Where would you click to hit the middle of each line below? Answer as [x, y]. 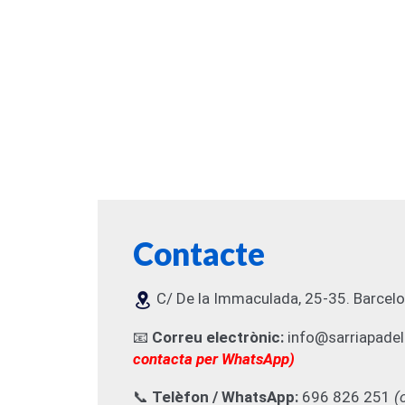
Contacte [199, 254]
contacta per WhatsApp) [214, 358]
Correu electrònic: [218, 337]
